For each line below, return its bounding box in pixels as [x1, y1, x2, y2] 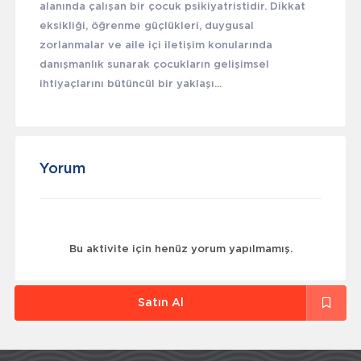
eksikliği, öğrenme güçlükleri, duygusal [39, 21, 254, 32]
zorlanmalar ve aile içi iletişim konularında [39, 40, 272, 52]
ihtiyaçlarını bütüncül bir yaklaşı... [39, 79, 222, 90]
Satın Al [137, 297, 184, 309]
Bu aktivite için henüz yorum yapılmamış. [68, 244, 293, 255]
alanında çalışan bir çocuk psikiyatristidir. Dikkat [39, 2, 305, 13]
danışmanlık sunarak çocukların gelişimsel [39, 60, 269, 71]
